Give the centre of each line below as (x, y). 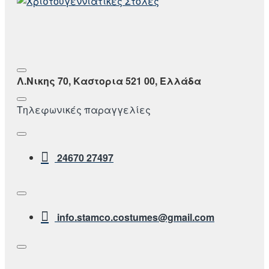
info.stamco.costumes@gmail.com (136, 217)
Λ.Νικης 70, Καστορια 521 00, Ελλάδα (109, 80)
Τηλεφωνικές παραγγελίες (84, 109)
